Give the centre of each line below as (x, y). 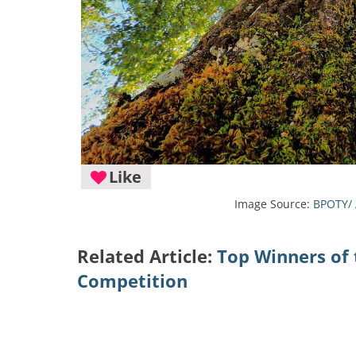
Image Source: (274, 204)
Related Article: (147, 256)
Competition (132, 281)
